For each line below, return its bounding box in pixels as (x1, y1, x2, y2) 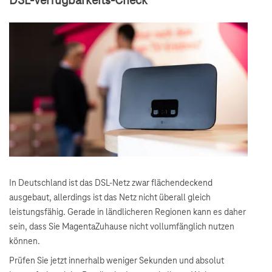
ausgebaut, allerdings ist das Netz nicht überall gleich (9, 193, 211, 203)
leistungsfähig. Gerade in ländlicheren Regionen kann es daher (9, 208, 246, 218)
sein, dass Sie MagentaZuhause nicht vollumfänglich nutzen (9, 222, 234, 233)
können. (9, 237, 40, 247)
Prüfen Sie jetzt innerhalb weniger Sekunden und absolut (9, 256, 224, 267)
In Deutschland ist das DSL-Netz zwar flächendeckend (9, 178, 212, 189)
